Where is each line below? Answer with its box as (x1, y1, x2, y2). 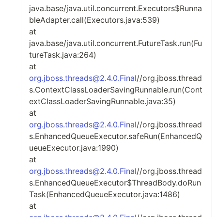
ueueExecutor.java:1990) (29, 143, 119, 153)
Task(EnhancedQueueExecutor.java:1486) (29, 189, 180, 199)
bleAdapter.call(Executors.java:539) (29, 15, 160, 25)
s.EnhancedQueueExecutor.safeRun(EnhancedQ (29, 131, 202, 141)
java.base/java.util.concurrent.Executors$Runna (29, 3, 202, 13)
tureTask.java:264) (29, 50, 96, 60)
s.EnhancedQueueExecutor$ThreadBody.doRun (29, 178, 201, 187)
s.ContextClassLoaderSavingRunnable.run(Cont (29, 85, 202, 94)
